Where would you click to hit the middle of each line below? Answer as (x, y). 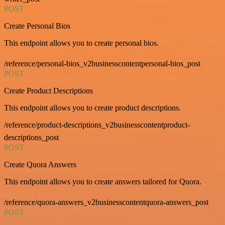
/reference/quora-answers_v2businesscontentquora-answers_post (106, 202)
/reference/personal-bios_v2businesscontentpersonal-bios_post (102, 63)
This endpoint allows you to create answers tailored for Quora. (103, 181)
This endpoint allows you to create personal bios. (81, 43)
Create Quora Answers (40, 164)
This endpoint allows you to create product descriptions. (92, 107)
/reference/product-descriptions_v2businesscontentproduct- (97, 125)
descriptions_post (31, 137)
